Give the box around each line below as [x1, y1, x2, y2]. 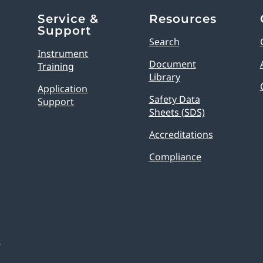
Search [149, 35, 180, 49]
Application [38, 82, 88, 96]
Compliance [149, 150, 201, 164]
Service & [38, 12, 99, 26]
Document [149, 58, 196, 71]
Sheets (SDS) [149, 106, 205, 119]
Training [38, 60, 75, 73]
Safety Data [149, 93, 200, 106]
